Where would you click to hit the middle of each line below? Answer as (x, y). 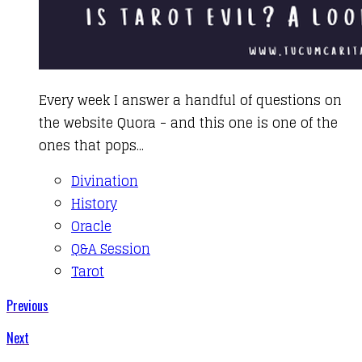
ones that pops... (91, 145)
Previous (27, 305)
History (94, 204)
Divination (105, 181)
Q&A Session (111, 249)
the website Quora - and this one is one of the (188, 123)
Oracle (91, 226)
